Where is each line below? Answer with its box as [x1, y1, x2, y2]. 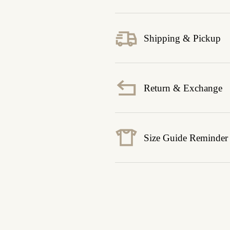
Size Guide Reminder [144, 132, 228, 143]
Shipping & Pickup [144, 32, 221, 44]
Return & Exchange [144, 82, 222, 93]
